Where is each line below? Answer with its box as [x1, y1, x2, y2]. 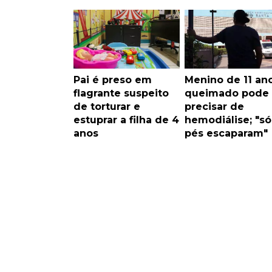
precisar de [184, 101, 244, 113]
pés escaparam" [184, 127, 268, 140]
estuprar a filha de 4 [73, 114, 179, 126]
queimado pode [184, 87, 269, 100]
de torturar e [73, 101, 140, 113]
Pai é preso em [73, 74, 152, 86]
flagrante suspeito [73, 87, 169, 100]
